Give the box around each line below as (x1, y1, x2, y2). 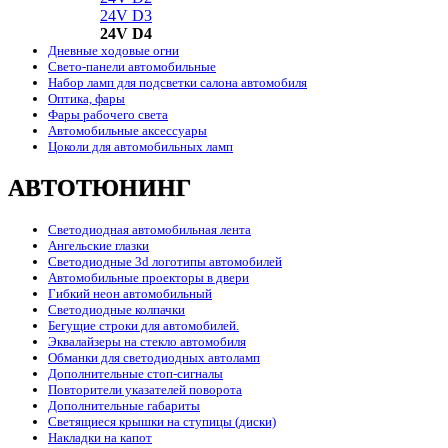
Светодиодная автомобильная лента (48, 222, 251, 238)
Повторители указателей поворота (48, 382, 242, 398)
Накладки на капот (48, 430, 152, 446)
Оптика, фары (48, 91, 125, 107)
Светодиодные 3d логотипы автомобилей (48, 254, 282, 270)
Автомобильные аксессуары (48, 123, 207, 139)
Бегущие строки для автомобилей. (48, 318, 239, 334)
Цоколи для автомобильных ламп (48, 139, 233, 155)
